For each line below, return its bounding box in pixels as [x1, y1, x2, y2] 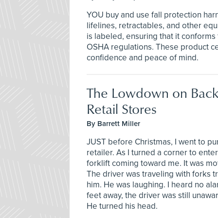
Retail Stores [87, 99, 157, 118]
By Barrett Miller [87, 119, 140, 128]
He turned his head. [87, 200, 158, 211]
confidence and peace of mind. [87, 52, 199, 63]
